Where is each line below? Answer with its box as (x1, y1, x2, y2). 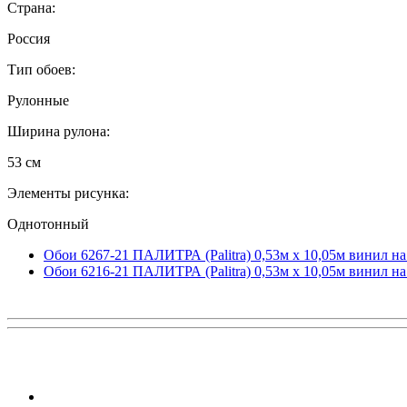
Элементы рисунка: (7, 184, 129, 201)
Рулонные (7, 92, 69, 108)
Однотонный (7, 215, 89, 232)
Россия (7, 30, 50, 46)
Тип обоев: (7, 61, 75, 77)
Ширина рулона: (7, 123, 110, 139)
